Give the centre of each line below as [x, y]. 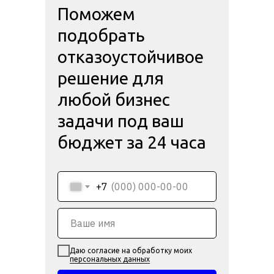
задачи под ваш [121, 121]
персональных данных [110, 259]
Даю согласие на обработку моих [131, 250]
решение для [111, 78]
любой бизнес [114, 99]
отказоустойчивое [131, 57]
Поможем [96, 14]
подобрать [101, 35]
